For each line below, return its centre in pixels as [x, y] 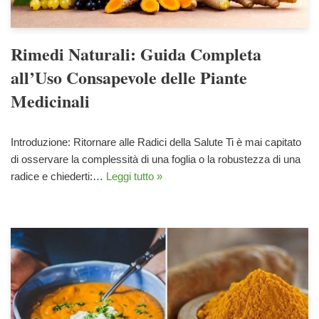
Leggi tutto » [134, 177]
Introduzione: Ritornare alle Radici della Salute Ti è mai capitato [156, 142]
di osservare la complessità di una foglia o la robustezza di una [156, 159]
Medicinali [50, 101]
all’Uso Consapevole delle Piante [129, 78]
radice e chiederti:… [58, 177]
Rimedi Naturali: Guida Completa [136, 54]
